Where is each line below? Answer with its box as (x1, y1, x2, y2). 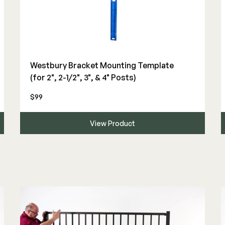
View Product (89, 119, 135, 128)
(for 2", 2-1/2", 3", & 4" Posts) (30, 72, 136, 82)
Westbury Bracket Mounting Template (30, 60, 174, 70)
